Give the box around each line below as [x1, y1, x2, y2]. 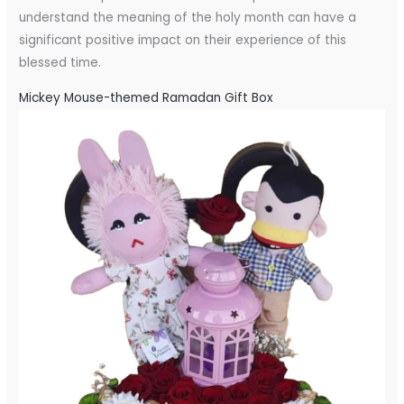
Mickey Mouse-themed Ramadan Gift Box [19, 89, 274, 107]
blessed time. [19, 54, 102, 72]
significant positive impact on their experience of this [19, 32, 347, 50]
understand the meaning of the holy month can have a [19, 9, 357, 27]
